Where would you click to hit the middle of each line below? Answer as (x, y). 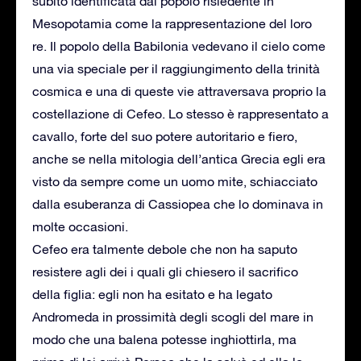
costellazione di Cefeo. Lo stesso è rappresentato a (180, 113)
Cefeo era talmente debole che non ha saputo (165, 249)
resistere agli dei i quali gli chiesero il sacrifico (165, 271)
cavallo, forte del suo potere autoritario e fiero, (165, 136)
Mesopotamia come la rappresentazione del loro (172, 23)
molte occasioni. (80, 226)
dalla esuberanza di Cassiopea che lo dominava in (178, 203)
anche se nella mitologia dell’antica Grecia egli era (179, 158)
